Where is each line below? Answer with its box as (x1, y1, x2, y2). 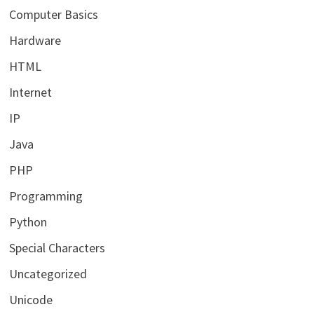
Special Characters (9, 239, 106, 256)
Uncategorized (9, 265, 88, 282)
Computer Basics (9, 6, 99, 22)
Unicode (9, 291, 53, 308)
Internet (9, 83, 53, 100)
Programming (9, 187, 83, 204)
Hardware (9, 32, 62, 48)
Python (9, 213, 48, 230)
